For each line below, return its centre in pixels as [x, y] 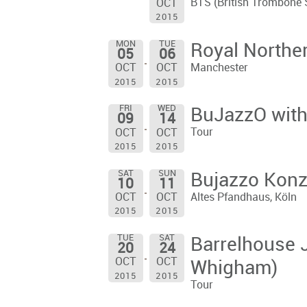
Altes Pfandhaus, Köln [243, 197]
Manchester [219, 68]
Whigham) [234, 269]
